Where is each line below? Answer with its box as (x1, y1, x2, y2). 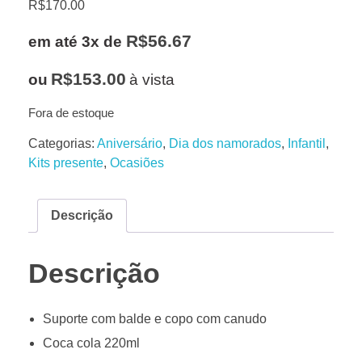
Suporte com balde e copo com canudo (42, 312, 267, 326)
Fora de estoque (28, 107, 114, 120)
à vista (129, 71, 175, 89)
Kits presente (28, 155, 103, 170)
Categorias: (28, 136, 97, 150)
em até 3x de (28, 33, 126, 51)
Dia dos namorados (169, 136, 281, 150)
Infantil (288, 136, 326, 150)
